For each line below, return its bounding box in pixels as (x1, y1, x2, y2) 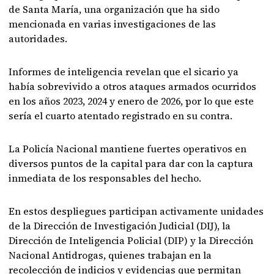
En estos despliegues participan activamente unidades (9, 204, 264, 218)
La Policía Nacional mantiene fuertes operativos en (9, 142, 247, 155)
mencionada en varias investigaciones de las (9, 17, 217, 31)
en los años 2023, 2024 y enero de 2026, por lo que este (9, 94, 254, 108)
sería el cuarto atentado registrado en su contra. (9, 109, 233, 122)
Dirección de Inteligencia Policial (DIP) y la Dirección (9, 234, 254, 247)
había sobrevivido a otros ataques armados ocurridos (9, 80, 257, 93)
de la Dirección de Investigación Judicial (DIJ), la (9, 219, 231, 232)
